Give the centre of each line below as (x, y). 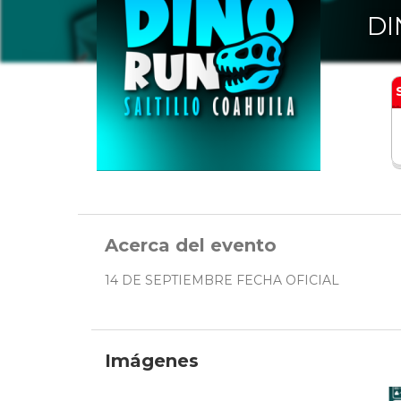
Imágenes (152, 361)
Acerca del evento (191, 246)
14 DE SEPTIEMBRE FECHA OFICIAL (222, 281)
